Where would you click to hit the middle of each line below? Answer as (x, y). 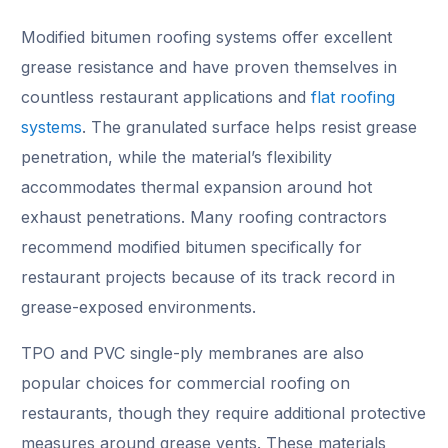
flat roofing (353, 96)
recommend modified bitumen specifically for (192, 246)
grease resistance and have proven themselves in (209, 66)
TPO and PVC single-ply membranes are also (193, 352)
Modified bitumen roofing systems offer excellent (207, 36)
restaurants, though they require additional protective (224, 412)
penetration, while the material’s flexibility (177, 156)
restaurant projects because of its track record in (208, 276)
